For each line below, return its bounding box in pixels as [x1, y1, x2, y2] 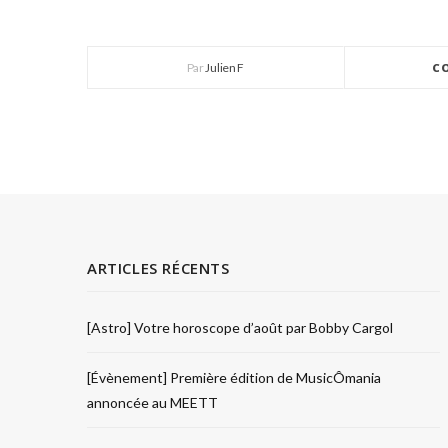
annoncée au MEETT [87, 394, 218, 411]
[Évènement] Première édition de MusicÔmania [87, 369, 381, 386]
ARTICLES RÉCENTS [87, 258, 230, 278]
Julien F [205, 60, 245, 75]
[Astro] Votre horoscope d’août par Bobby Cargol [87, 319, 393, 336]
